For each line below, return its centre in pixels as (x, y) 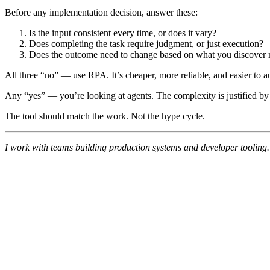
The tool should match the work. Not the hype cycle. (105, 116)
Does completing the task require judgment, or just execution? (146, 43)
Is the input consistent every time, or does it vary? (123, 33)
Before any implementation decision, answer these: (101, 12)
